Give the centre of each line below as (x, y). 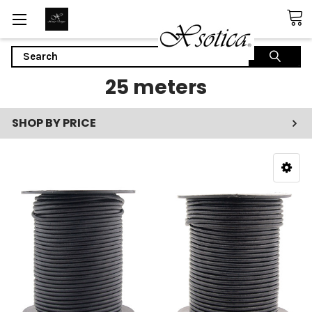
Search (28, 53)
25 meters (156, 87)
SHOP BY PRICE (54, 123)
